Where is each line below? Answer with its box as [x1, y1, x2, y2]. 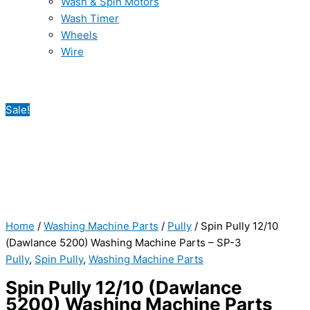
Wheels [61, 28, 98, 42]
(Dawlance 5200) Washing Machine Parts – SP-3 [6, 236, 241, 249]
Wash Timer [61, 12, 119, 25]
